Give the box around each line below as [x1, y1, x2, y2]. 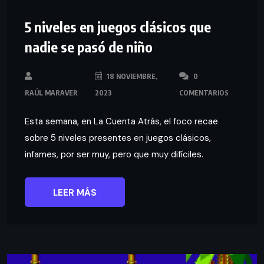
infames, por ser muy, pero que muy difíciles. [25, 148, 203, 161]
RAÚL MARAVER [25, 88, 78, 98]
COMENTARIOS [179, 88, 229, 98]
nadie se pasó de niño [25, 38, 153, 56]
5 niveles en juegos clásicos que [25, 18, 211, 36]
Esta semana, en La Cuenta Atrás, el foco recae [25, 115, 218, 128]
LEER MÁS [53, 187, 97, 199]
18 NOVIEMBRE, [105, 72, 158, 81]
